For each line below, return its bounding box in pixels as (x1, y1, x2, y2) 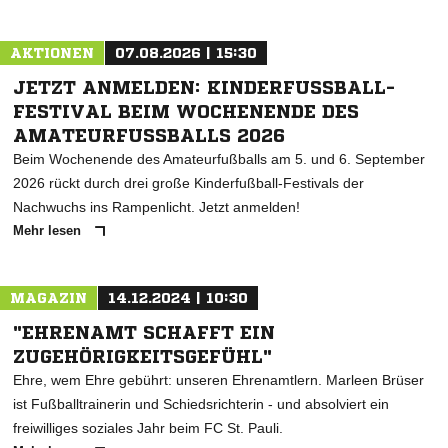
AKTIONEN (10, 46, 94, 60)
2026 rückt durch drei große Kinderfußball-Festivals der (13, 175, 364, 191)
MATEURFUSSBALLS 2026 (13, 126, 261, 144)
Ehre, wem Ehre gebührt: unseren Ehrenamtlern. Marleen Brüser (13, 372, 424, 388)
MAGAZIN (10, 291, 87, 305)
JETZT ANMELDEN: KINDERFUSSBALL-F (13, 78, 395, 96)
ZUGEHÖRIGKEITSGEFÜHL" (13, 347, 272, 365)
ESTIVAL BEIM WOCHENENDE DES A (13, 102, 359, 120)
